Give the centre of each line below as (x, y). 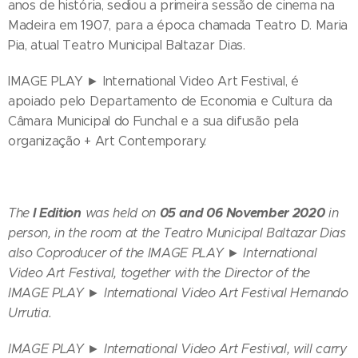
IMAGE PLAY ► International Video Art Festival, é (153, 81)
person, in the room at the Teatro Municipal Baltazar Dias (177, 233)
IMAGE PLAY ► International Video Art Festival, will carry (177, 348)
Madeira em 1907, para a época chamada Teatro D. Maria (178, 25)
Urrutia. (30, 312)
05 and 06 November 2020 (242, 213)
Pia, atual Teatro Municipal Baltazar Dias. (127, 45)
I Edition (56, 213)
